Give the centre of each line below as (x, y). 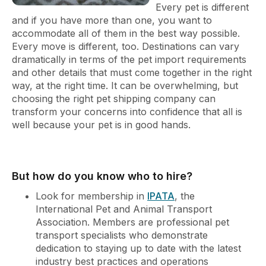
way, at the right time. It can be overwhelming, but (125, 85)
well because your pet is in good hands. (101, 124)
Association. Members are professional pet (132, 222)
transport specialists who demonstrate (122, 235)
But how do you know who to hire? (102, 176)
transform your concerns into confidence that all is (127, 111)
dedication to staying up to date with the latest (138, 248)
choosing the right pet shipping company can (114, 98)
